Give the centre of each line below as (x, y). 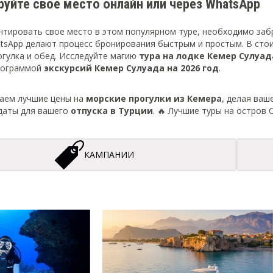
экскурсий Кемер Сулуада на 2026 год (131, 68)
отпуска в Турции (112, 111)
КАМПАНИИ (109, 154)
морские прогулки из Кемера (154, 98)
